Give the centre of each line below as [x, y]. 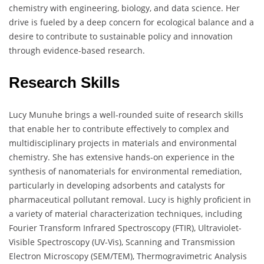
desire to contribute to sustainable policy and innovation [121, 37]
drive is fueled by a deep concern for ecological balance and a [131, 22]
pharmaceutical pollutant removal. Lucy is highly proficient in [130, 200]
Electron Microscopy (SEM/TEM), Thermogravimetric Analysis [128, 256]
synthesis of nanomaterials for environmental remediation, [125, 171]
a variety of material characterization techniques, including [126, 214]
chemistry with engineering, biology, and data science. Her [124, 8]
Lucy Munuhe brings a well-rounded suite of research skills [126, 115]
